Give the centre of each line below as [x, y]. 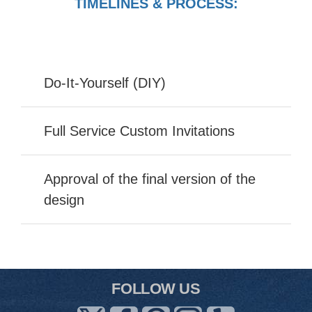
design [64, 200]
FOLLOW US [156, 289]
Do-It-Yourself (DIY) [105, 83]
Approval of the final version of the [150, 179]
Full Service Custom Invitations [139, 131]
